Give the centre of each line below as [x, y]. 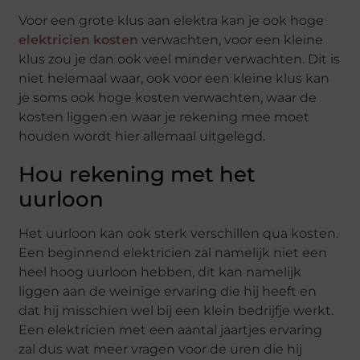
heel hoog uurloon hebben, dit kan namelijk [160, 272]
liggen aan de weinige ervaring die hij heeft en [168, 292]
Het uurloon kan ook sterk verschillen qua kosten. [179, 234]
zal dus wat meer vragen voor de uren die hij [161, 350]
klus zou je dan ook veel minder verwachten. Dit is [180, 59]
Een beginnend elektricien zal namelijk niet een [173, 253]
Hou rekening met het [137, 175]
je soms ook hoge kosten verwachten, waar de [168, 98]
